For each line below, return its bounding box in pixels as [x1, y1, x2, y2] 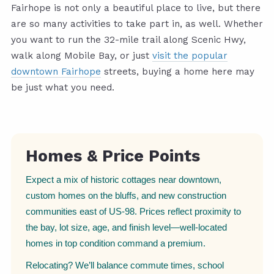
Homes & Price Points [26, 146, 200, 166]
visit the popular [152, 50, 228, 62]
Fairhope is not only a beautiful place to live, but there [11, 2, 261, 14]
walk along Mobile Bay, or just [11, 50, 152, 62]
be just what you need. [11, 82, 114, 94]
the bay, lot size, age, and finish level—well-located [26, 222, 227, 233]
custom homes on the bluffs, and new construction [26, 190, 226, 201]
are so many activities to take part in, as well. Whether [11, 18, 263, 30]
